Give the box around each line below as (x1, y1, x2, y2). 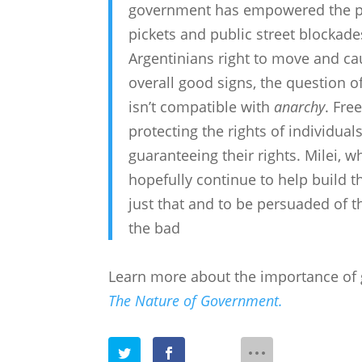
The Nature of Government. (108, 291, 284, 311)
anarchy (274, 97, 326, 117)
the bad (128, 218, 181, 238)
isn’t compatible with (128, 97, 275, 117)
